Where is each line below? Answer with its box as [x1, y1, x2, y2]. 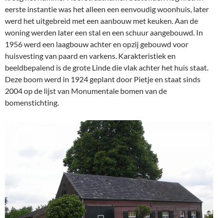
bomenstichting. [5, 97, 59, 107]
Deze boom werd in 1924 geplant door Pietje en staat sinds [5, 74, 200, 84]
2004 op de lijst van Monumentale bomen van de [5, 86, 167, 95]
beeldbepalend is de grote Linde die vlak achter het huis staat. [5, 62, 208, 72]
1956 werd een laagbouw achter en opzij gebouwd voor [5, 39, 188, 49]
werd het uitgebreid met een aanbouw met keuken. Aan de [5, 16, 198, 25]
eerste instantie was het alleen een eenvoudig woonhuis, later [5, 4, 209, 14]
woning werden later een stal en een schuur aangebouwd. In [5, 27, 203, 37]
